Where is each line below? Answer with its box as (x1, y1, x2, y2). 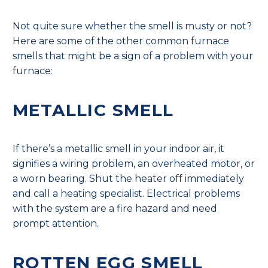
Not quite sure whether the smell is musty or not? (13, 20, 252, 32)
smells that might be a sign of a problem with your (13, 50, 253, 62)
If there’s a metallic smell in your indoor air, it (13, 143, 224, 155)
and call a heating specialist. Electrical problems (13, 188, 240, 200)
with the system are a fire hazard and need (13, 203, 217, 215)
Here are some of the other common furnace (13, 35, 229, 47)
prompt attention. (13, 218, 99, 230)
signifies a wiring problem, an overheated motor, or (13, 158, 255, 170)
